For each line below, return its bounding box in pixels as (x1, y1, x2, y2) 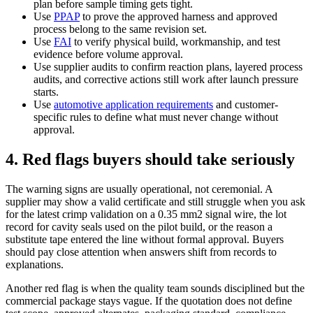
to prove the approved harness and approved (80, 10, 277, 23)
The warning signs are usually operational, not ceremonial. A (6, 182, 272, 195)
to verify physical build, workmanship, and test (71, 36, 280, 48)
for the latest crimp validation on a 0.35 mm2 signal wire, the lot (6, 208, 286, 220)
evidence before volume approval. (34, 48, 183, 61)
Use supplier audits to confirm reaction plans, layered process (34, 61, 303, 73)
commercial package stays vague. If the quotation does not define (6, 294, 292, 307)
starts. (34, 86, 59, 99)
